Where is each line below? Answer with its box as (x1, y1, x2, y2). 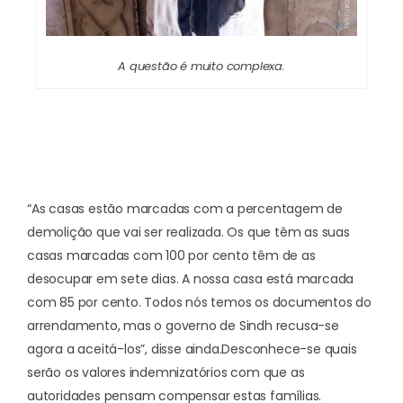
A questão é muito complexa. (118, 57, 285, 75)
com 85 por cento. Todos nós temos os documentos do (27, 292, 372, 311)
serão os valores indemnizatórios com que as (27, 363, 305, 381)
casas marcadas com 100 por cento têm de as (27, 246, 316, 264)
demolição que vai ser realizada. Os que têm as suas (27, 222, 350, 241)
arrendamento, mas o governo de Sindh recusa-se (27, 316, 339, 335)
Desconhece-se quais (221, 339, 357, 358)
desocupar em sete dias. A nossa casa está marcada (27, 269, 354, 288)
